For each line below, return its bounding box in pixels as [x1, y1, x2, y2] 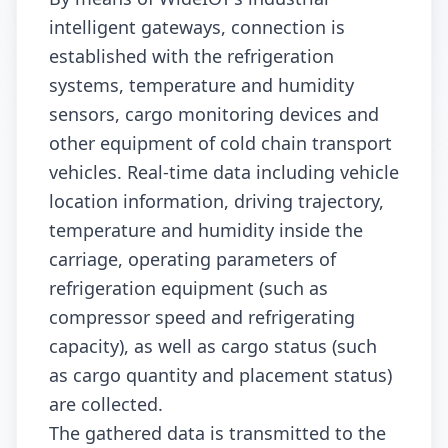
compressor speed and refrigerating [49, 305, 355, 330]
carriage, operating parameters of [49, 247, 336, 272]
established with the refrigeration [49, 44, 334, 69]
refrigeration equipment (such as [49, 276, 328, 301]
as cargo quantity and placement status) [49, 363, 392, 388]
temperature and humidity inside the [49, 218, 363, 243]
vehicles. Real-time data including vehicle [49, 160, 399, 185]
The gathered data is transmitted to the [49, 421, 386, 446]
